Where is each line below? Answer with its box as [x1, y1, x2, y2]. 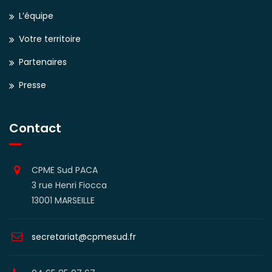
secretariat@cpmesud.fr [32, 231, 136, 243]
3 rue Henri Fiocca [32, 179, 107, 191]
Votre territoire [19, 33, 81, 45]
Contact [9, 120, 61, 137]
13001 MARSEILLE [32, 194, 95, 206]
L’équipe [19, 10, 53, 22]
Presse [19, 79, 46, 91]
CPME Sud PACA [32, 164, 98, 176]
